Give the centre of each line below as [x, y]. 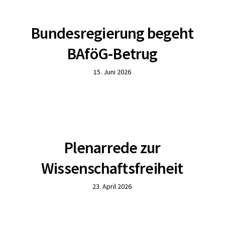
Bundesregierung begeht [112, 33]
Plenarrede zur [112, 148]
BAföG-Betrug [112, 54]
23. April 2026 [112, 186]
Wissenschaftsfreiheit [112, 168]
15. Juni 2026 [112, 72]
